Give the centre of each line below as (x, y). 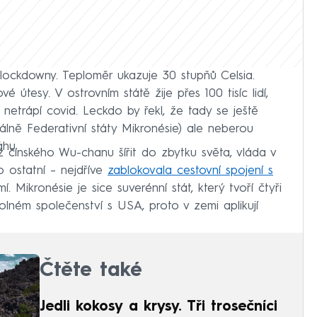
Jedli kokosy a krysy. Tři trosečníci (158, 307)
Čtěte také (91, 271)
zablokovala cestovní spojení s (190, 171)
